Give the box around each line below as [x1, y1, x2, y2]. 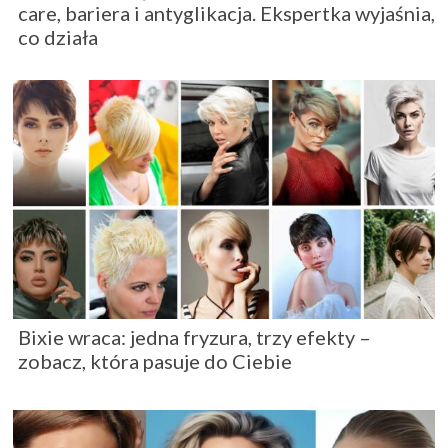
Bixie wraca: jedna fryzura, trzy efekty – [18, 325, 371, 350]
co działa [18, 25, 98, 50]
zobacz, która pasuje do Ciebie [18, 349, 292, 374]
